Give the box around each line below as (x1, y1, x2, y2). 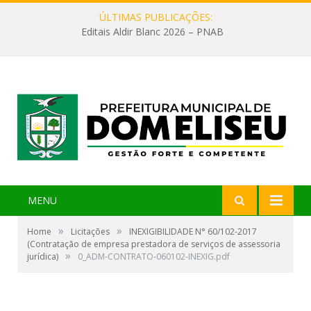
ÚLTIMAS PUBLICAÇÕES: (99, 10, 212, 24)
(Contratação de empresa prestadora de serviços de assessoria (27, 238, 280, 251)
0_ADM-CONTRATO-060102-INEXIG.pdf (78, 251, 230, 263)
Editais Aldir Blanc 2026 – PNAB (81, 25, 224, 39)
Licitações (71, 226, 110, 238)
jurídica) (27, 251, 58, 263)
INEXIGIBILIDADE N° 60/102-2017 (129, 226, 257, 238)
